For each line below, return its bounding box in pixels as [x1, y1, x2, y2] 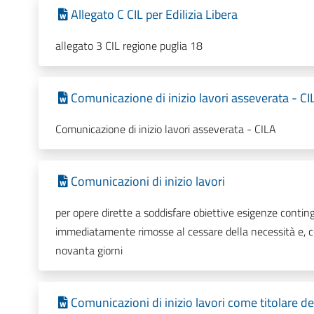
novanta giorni [55, 241, 123, 259]
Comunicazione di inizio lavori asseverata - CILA [55, 120, 276, 137]
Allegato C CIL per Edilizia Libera [70, 4, 238, 24]
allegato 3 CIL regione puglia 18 [55, 36, 203, 54]
